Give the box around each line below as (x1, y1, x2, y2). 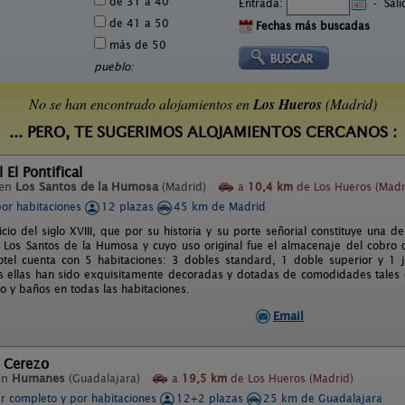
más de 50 (106, 38, 166, 52)
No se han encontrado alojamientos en (28, 94, 253, 113)
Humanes (12, 372, 65, 385)
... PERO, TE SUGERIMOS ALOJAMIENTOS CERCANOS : (8, 124, 397, 141)
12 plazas (101, 200, 157, 213)
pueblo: (94, 60, 134, 73)
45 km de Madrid (174, 200, 266, 213)
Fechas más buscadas (256, 19, 370, 33)
